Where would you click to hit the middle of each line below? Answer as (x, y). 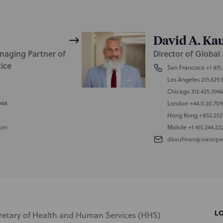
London (177, 103)
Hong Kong (182, 115)
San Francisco (186, 67)
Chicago (178, 91)
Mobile (177, 127)
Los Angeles (183, 79)
